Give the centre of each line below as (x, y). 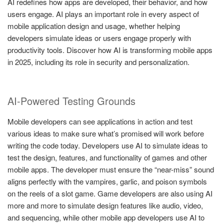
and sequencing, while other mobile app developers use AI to (106, 217)
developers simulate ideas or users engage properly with (99, 37)
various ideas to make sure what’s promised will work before (106, 133)
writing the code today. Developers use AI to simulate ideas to (107, 145)
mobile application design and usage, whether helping (94, 25)
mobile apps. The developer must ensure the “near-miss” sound (111, 169)
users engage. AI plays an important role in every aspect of (103, 13)
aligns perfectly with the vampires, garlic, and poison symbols (107, 181)
